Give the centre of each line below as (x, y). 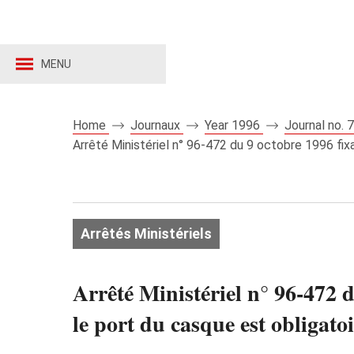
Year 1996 (234, 125)
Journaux (157, 125)
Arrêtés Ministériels (146, 233)
